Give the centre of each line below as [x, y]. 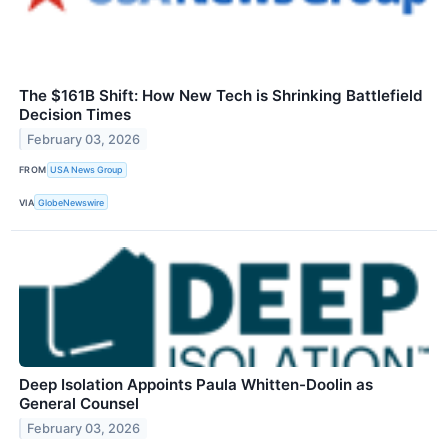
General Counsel [79, 404]
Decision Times [75, 114]
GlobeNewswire [71, 202]
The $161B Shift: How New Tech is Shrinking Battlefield [221, 95]
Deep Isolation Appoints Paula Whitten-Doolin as [196, 385]
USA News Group [87, 170]
